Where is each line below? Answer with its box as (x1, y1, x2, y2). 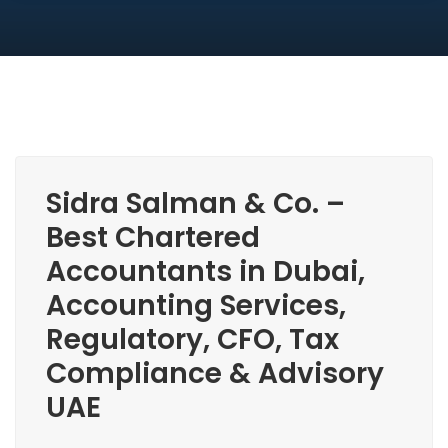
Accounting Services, (46, 286, 346, 325)
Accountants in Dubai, (46, 252, 365, 291)
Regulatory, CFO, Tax (46, 320, 339, 359)
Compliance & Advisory (46, 354, 384, 393)
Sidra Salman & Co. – (46, 184, 345, 223)
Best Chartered (46, 218, 260, 257)
